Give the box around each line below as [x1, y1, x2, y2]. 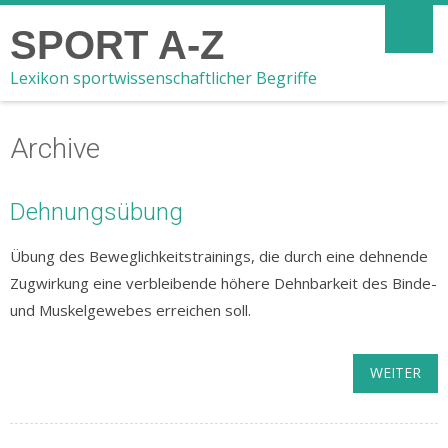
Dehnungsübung [10, 198, 183, 226]
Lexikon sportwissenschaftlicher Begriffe [10, 67, 317, 89]
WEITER [370, 363, 421, 382]
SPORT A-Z [10, 23, 224, 67]
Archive [10, 132, 100, 165]
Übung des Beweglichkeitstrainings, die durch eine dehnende [10, 246, 428, 266]
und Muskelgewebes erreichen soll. [10, 300, 251, 320]
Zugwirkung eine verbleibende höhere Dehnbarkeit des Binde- [10, 273, 437, 293]
